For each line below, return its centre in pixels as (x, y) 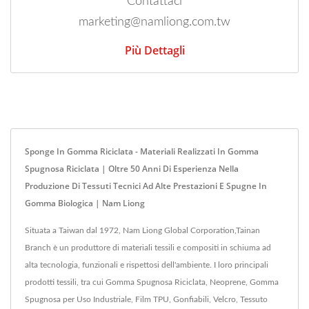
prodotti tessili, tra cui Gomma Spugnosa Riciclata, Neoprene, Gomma (152, 282)
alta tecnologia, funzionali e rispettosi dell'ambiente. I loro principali (147, 265)
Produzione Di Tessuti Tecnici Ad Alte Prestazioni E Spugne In (146, 186)
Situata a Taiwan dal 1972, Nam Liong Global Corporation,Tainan (142, 230)
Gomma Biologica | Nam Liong (85, 203)
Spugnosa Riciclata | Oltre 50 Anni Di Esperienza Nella (132, 168)
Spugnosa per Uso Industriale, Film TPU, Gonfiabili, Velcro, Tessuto (146, 299)
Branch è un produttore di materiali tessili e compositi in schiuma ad (148, 247)
